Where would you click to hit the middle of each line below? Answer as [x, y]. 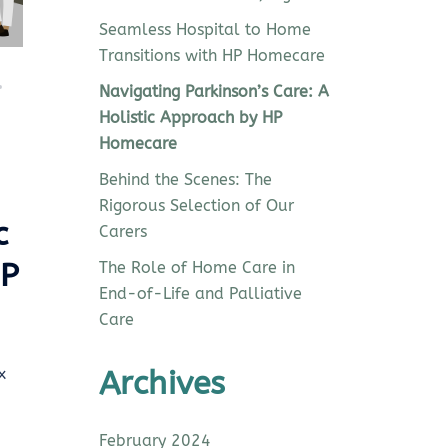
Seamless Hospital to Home [204, 29]
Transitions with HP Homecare [211, 55]
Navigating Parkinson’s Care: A [213, 91]
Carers [122, 231]
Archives [162, 383]
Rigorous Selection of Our [196, 205]
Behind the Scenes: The [185, 179]
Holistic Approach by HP [190, 117]
